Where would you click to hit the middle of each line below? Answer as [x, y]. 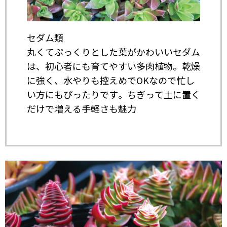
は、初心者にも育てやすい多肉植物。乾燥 [113, 66]
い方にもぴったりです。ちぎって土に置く [113, 94]
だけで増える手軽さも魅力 [82, 108]
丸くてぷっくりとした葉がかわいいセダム [113, 51]
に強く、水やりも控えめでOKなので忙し [111, 80]
